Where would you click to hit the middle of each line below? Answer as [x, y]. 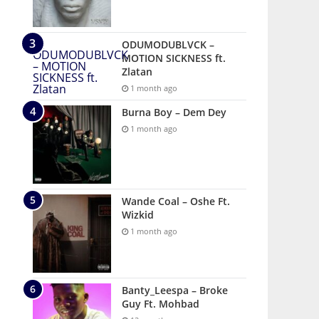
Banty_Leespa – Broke [175, 290]
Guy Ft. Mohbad [161, 304]
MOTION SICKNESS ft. [174, 58]
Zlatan [137, 72]
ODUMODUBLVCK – [168, 45]
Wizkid [138, 215]
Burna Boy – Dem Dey [174, 112]
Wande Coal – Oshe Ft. [176, 201]
